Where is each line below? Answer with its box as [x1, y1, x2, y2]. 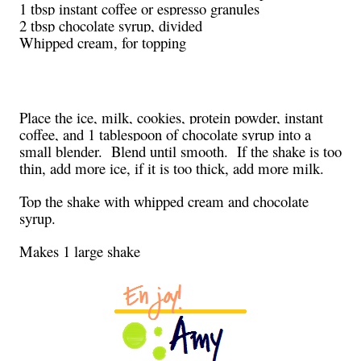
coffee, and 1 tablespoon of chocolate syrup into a [19, 123, 311, 144]
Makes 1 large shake [19, 240, 140, 261]
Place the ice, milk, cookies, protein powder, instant [19, 106, 323, 127]
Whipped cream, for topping [19, 31, 186, 52]
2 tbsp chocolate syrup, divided [19, 15, 202, 35]
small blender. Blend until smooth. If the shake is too [19, 140, 342, 161]
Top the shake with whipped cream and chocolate [19, 190, 309, 211]
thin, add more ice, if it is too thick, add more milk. [19, 157, 324, 178]
